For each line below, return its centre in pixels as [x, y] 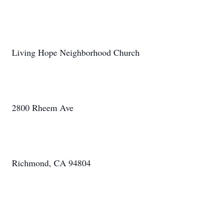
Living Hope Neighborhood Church [76, 52]
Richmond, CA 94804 [51, 163]
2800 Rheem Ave [43, 108]
